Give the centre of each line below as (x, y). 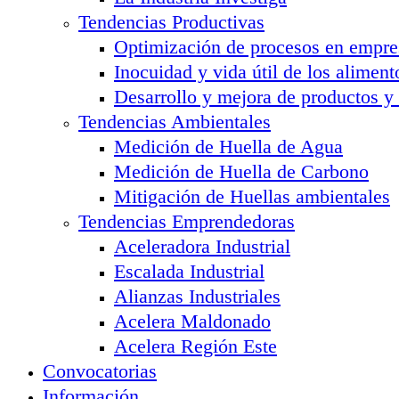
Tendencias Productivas (171, 21)
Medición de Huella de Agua (228, 146)
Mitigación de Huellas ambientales (252, 196)
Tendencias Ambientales (175, 121)
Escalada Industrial (189, 271)
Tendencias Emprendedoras (187, 221)
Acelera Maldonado (192, 321)
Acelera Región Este (195, 346)
